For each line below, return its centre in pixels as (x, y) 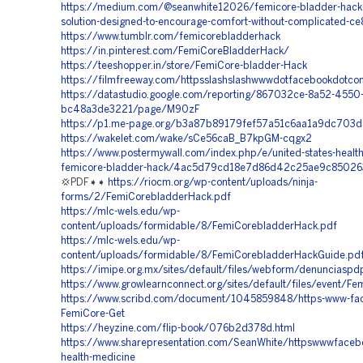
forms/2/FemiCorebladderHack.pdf (146, 197)
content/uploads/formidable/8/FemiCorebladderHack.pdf (199, 226)
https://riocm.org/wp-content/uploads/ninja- (213, 183)
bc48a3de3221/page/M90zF (130, 110)
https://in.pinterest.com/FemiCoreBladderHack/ (175, 51)
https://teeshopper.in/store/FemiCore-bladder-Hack (184, 66)
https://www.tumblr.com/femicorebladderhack (171, 37)
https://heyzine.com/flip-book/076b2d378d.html (178, 329)
